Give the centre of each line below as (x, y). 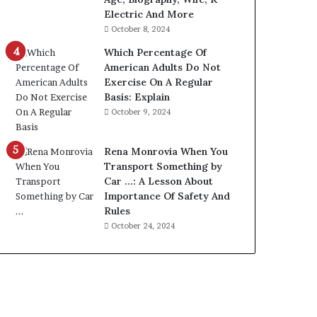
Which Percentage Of (156, 52)
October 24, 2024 (143, 226)
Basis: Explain (137, 97)
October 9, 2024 (141, 112)
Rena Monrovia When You (166, 151)
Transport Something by (163, 166)
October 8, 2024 (141, 29)
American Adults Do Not (163, 67)
